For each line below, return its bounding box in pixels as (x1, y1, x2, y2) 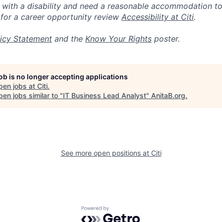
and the (52, 34, 85, 44)
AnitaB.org (151, 91, 185, 100)
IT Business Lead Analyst (63, 91, 146, 100)
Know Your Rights (85, 34, 152, 44)
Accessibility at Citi (121, 12, 194, 22)
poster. (152, 34, 180, 44)
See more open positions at (60, 149, 151, 157)
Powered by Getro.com (81, 206, 168, 216)
